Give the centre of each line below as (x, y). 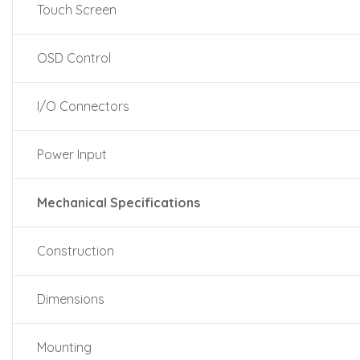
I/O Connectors (83, 106)
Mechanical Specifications (119, 202)
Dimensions (71, 299)
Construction (76, 251)
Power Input (72, 154)
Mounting (64, 347)
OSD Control (74, 58)
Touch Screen (77, 10)
